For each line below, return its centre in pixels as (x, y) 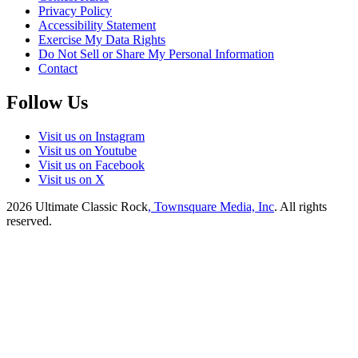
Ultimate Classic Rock (91, 207)
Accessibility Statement (97, 26)
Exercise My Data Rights (102, 40)
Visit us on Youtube (88, 151)
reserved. (29, 221)
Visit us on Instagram (91, 137)
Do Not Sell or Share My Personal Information (156, 54)
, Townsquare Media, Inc (211, 207)
